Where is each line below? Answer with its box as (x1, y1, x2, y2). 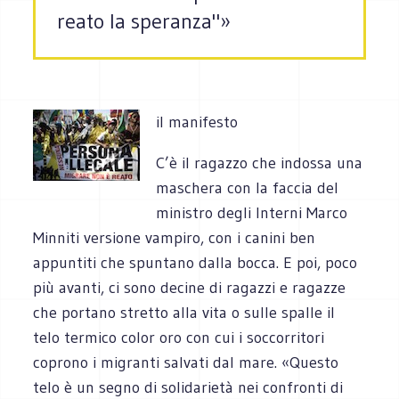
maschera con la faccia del (156, 177, 339, 198)
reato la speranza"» (57, 8, 232, 35)
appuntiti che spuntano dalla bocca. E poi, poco (33, 252, 358, 273)
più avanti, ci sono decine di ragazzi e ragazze (33, 277, 346, 297)
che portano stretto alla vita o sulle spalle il (33, 302, 336, 322)
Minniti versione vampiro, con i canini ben (33, 227, 316, 248)
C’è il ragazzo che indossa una (156, 152, 363, 173)
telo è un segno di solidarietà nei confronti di (33, 377, 344, 397)
